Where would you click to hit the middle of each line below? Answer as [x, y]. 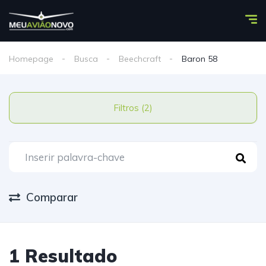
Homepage [31, 59]
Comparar [52, 197]
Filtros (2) [147, 108]
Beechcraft [140, 59]
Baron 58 [199, 59]
